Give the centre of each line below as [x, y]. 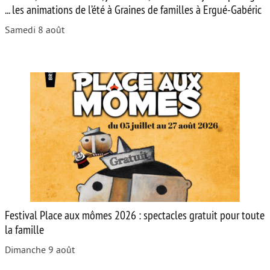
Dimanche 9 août [40, 250]
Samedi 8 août [35, 30]
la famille [24, 229]
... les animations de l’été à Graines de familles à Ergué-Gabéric [133, 9]
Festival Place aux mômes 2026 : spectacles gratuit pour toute [135, 215]
